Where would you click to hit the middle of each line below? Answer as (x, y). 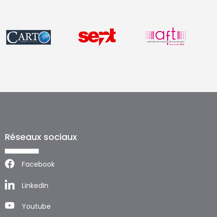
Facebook (38, 164)
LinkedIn (35, 185)
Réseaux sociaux (41, 137)
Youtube (36, 207)
